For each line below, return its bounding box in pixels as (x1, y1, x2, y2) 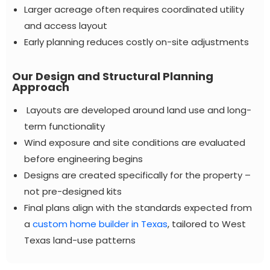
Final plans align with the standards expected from (24, 201, 252, 215)
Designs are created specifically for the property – (24, 169, 251, 182)
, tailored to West (168, 218, 246, 231)
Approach (12, 80, 69, 95)
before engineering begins (24, 152, 143, 166)
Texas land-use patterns (24, 234, 136, 247)
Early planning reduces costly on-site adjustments (24, 36, 249, 49)
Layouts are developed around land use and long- (24, 104, 251, 117)
